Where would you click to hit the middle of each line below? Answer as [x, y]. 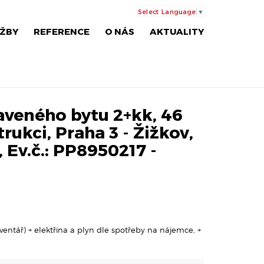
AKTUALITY [177, 31]
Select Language [167, 11]
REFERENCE [62, 31]
